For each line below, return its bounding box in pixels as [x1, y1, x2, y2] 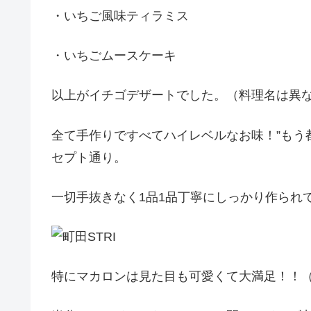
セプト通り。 [51, 150, 126, 165]
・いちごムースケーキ [51, 49, 176, 63]
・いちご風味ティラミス [51, 9, 189, 24]
